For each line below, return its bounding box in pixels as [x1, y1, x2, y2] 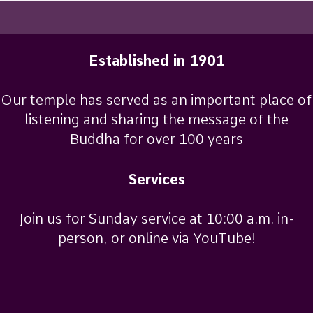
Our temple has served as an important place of [1, 92, 312, 109]
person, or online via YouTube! [57, 230, 256, 247]
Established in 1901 [88, 52, 225, 70]
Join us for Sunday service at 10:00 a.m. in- [18, 210, 295, 228]
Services [128, 171, 185, 189]
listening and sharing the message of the [24, 111, 289, 129]
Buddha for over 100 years [70, 131, 243, 148]
